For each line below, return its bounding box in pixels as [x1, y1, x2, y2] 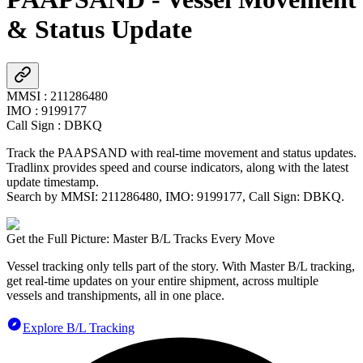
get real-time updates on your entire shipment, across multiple [6, 273, 318, 288]
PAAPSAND [58, 145, 127, 160]
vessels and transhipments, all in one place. [6, 288, 224, 302]
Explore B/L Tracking [23, 320, 135, 335]
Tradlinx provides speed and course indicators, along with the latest [6, 160, 348, 174]
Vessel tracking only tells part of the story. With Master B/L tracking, [6, 258, 355, 273]
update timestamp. [6, 174, 99, 189]
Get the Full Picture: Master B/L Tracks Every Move [6, 231, 275, 246]
